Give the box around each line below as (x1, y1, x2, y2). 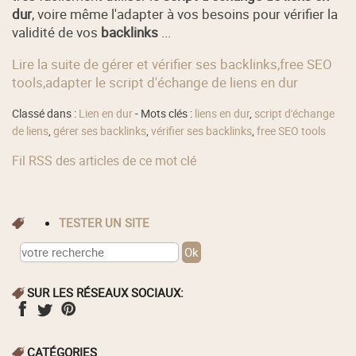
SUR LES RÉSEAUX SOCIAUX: (27, 284, 184, 301)
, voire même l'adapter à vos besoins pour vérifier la (32, 4, 339, 23)
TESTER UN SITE (66, 215, 150, 231)
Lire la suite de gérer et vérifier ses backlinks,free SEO (12, 54, 333, 73)
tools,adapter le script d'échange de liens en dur (12, 72, 299, 91)
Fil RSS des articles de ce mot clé (12, 151, 197, 169)
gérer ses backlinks (53, 124, 147, 139)
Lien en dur (79, 106, 133, 122)
